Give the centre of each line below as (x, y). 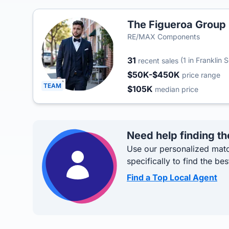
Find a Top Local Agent (172, 177)
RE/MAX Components (164, 37)
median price (177, 89)
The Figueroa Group (177, 25)
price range (201, 75)
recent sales (158, 61)
